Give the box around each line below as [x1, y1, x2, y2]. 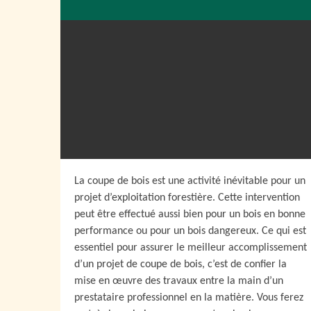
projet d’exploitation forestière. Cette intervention [74, 192, 300, 203]
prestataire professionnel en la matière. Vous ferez [74, 292, 303, 303]
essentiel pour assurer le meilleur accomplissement [74, 242, 307, 253]
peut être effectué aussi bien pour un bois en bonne [74, 209, 305, 220]
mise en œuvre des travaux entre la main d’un [74, 276, 283, 287]
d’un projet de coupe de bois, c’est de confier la [74, 259, 287, 270]
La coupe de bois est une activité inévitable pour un [74, 176, 305, 187]
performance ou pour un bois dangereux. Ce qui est [74, 226, 306, 237]
